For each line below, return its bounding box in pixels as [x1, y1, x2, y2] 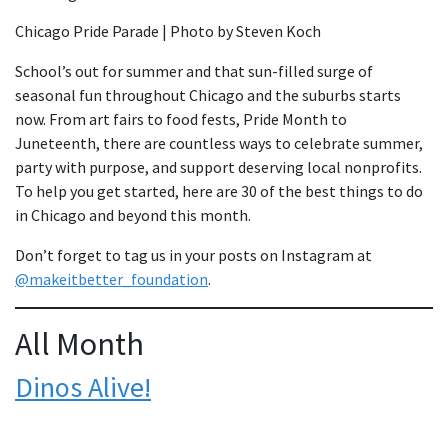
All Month [15, 324, 144, 364]
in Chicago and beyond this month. [15, 205, 251, 225]
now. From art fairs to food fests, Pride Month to [15, 109, 347, 129]
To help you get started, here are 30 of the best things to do [15, 181, 423, 201]
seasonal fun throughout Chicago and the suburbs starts [15, 85, 401, 105]
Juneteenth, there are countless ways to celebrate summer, [15, 133, 423, 153]
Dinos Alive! [15, 369, 151, 405]
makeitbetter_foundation [29, 269, 208, 289]
